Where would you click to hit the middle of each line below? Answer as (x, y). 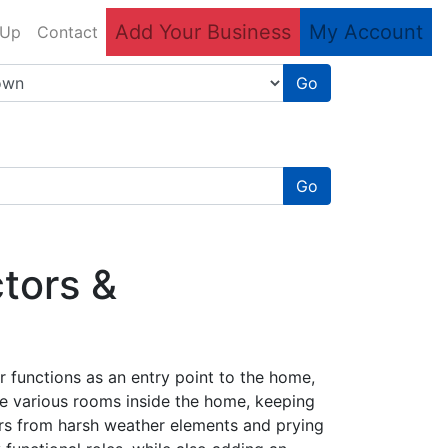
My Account (366, 32)
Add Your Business (203, 32)
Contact (67, 32)
